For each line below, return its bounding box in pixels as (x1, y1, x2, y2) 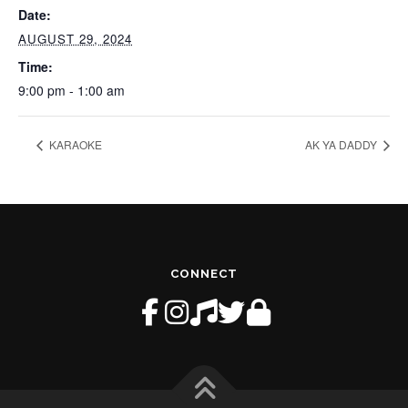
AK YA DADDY (305, 136, 380, 152)
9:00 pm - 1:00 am (18, 81, 125, 99)
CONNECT (169, 266, 239, 280)
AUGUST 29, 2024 (18, 30, 132, 47)
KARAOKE (46, 136, 102, 152)
